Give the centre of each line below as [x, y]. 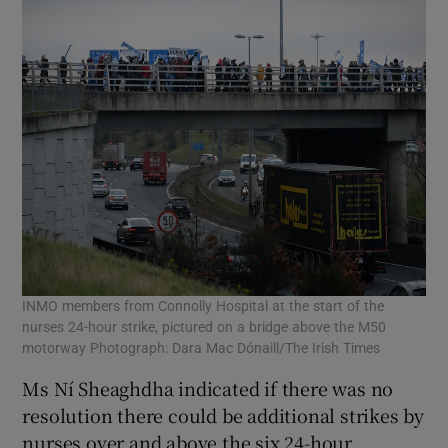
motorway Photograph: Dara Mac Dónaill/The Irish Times [201, 348]
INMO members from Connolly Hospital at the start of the [203, 306]
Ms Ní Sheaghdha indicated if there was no [208, 388]
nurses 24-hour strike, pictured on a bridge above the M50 [204, 327]
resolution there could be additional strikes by [223, 415]
